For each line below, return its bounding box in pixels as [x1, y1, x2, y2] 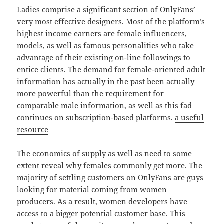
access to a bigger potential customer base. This [17, 208, 186, 219]
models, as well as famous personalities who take [17, 40, 194, 51]
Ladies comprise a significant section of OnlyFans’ [17, 4, 196, 15]
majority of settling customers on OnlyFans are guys [17, 172, 204, 183]
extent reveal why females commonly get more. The [17, 160, 203, 171]
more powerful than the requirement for [17, 88, 164, 99]
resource [17, 124, 49, 135]
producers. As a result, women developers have [17, 196, 188, 207]
